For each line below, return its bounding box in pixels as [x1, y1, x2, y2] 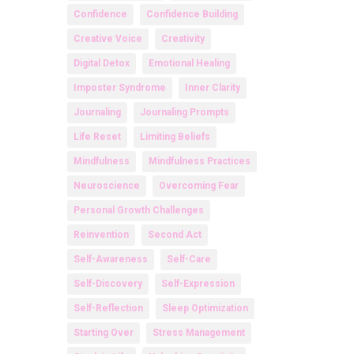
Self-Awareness [73, 254, 148, 265]
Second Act [147, 229, 201, 241]
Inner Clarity [184, 82, 240, 94]
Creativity [160, 33, 205, 45]
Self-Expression [160, 278, 235, 290]
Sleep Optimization [161, 303, 248, 314]
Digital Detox [73, 58, 130, 70]
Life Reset [73, 131, 121, 143]
